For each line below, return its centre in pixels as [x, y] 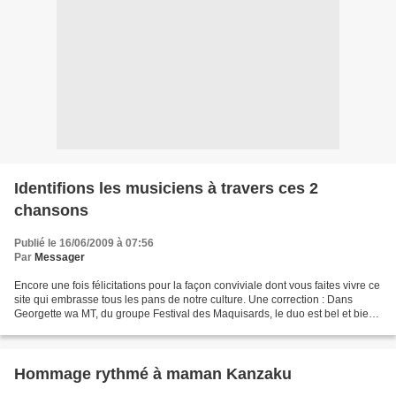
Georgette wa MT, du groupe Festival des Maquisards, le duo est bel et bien [194, 314]
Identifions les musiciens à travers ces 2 [166, 188]
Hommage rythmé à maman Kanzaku [153, 374]
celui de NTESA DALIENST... [83, 328]
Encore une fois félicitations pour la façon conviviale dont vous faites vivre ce [197, 286]
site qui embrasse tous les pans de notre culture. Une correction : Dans [183, 300]
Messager [60, 257]
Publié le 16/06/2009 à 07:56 [84, 243]
